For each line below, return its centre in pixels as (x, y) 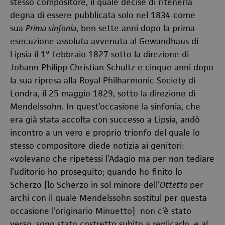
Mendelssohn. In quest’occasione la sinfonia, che (105, 106)
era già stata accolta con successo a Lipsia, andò (105, 120)
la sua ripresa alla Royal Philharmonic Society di (103, 80)
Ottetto (175, 185)
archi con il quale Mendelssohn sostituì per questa (108, 198)
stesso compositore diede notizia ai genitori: (97, 146)
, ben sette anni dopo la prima (136, 28)
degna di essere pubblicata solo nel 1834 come (103, 15)
